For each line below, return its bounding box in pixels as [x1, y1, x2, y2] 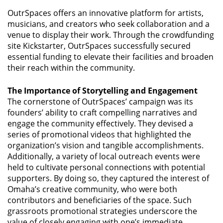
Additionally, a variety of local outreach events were [7, 150, 200, 162]
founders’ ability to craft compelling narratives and [7, 107, 197, 118]
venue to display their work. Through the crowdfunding [7, 29, 214, 40]
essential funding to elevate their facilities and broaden [7, 51, 214, 62]
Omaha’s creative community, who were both [7, 183, 177, 195]
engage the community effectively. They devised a [7, 117, 193, 129]
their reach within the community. [7, 62, 135, 73]
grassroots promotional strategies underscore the [7, 205, 197, 217]
